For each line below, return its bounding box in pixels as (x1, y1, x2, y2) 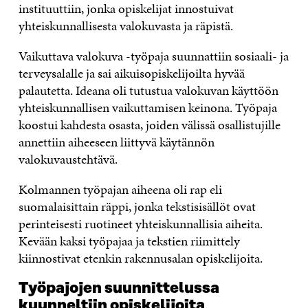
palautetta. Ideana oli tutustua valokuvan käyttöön (18, 80, 278, 100)
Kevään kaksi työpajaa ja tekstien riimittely (18, 231, 240, 250)
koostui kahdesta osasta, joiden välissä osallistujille (18, 115, 280, 134)
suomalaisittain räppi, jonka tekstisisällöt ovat (18, 197, 256, 216)
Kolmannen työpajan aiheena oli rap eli (18, 179, 222, 199)
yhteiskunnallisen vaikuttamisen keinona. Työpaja (18, 98, 277, 117)
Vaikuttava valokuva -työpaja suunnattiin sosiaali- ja (18, 46, 289, 65)
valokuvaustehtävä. (18, 149, 118, 168)
